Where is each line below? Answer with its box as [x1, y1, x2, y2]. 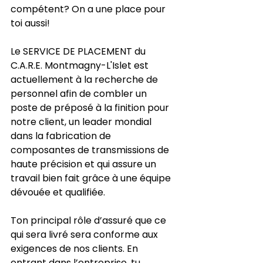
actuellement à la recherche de [11, 72, 160, 86]
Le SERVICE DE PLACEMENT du [11, 44, 148, 58]
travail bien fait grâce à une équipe [11, 171, 173, 185]
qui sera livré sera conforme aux [11, 227, 160, 241]
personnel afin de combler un [11, 86, 149, 100]
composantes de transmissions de [11, 143, 171, 157]
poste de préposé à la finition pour [11, 100, 171, 114]
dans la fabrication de [11, 129, 113, 143]
